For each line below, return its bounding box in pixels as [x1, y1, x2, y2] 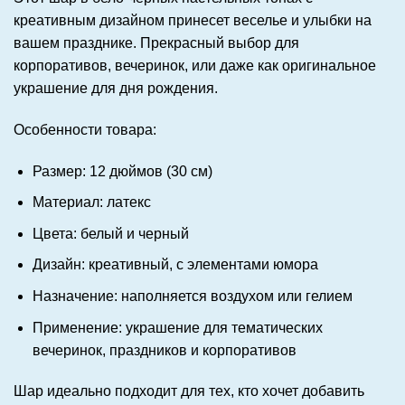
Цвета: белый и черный [32, 225, 189, 241]
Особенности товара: [14, 121, 156, 137]
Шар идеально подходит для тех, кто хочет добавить [14, 383, 364, 400]
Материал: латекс [32, 194, 151, 211]
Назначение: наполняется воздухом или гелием [32, 288, 353, 305]
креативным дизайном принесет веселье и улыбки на [14, 13, 372, 29]
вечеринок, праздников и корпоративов [32, 342, 297, 358]
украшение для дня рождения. [14, 80, 218, 97]
